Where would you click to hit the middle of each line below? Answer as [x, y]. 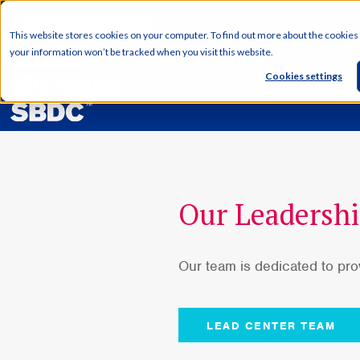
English [58, 22]
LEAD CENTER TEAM [271, 326]
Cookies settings [304, 76]
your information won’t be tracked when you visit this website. [141, 52]
